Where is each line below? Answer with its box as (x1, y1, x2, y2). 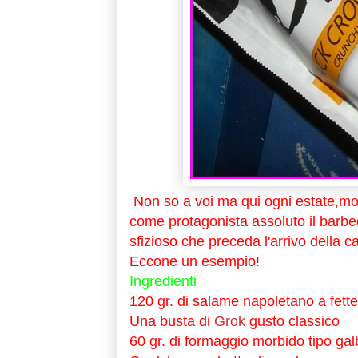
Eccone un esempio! (129, 253, 260, 270)
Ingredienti (129, 273, 197, 290)
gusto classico (249, 313, 340, 330)
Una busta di (129, 313, 210, 330)
